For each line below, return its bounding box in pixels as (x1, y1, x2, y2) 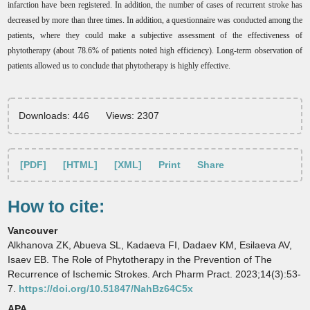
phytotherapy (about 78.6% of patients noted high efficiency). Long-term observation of (8, 45, 302, 55)
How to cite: (8, 196, 105, 216)
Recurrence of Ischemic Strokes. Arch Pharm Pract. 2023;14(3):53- (8, 268, 302, 280)
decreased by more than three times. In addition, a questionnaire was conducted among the (8, 15, 302, 25)
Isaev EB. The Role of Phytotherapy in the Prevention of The (8, 253, 273, 265)
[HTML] (63, 158, 98, 170)
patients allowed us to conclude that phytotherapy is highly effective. (8, 60, 231, 71)
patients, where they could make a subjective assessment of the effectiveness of (8, 30, 302, 40)
